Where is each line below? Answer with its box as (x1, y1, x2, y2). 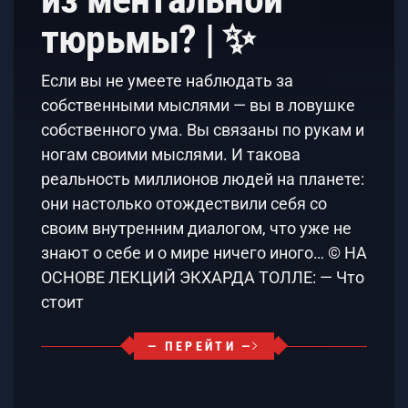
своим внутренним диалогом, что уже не (41, 219, 352, 239)
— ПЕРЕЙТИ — (148, 339, 253, 354)
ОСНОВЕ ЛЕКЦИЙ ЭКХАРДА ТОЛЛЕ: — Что (41, 268, 364, 288)
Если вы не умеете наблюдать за (41, 71, 293, 91)
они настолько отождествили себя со (41, 194, 327, 214)
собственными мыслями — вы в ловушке (41, 96, 355, 116)
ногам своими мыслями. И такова (41, 145, 301, 165)
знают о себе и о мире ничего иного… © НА (41, 243, 367, 263)
